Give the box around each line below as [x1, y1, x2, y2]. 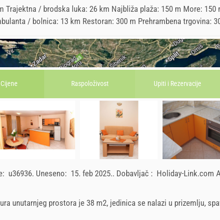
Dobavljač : [116, 168, 155, 178]
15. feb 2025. [71, 168, 112, 178]
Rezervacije [170, 80, 201, 88]
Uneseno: [36, 168, 69, 178]
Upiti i [154, 80, 170, 88]
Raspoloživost [71, 80, 109, 88]
